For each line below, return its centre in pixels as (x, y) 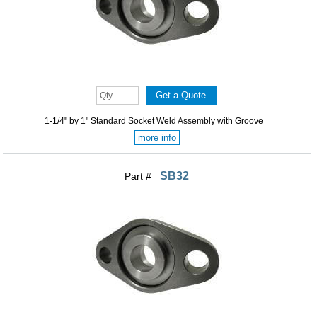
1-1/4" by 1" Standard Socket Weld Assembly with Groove (154, 121)
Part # (140, 177)
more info (157, 138)
